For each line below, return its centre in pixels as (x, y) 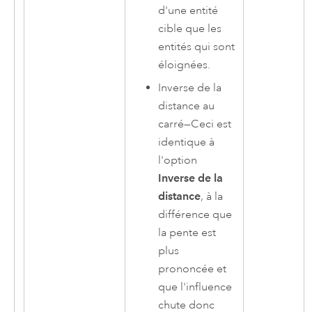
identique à (187, 142)
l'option (178, 161)
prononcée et (193, 269)
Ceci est (211, 124)
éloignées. (185, 65)
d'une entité (188, 11)
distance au (187, 106)
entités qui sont (197, 47)
